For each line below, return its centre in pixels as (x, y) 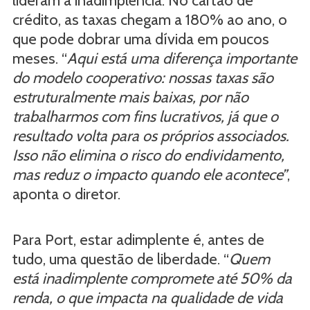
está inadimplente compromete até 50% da (152, 278)
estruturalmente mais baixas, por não (130, 97)
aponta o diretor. (66, 194)
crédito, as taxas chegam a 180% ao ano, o (149, 19)
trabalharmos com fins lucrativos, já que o (145, 116)
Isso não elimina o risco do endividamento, (148, 155)
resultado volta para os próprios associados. (151, 136)
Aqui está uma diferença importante (182, 58)
